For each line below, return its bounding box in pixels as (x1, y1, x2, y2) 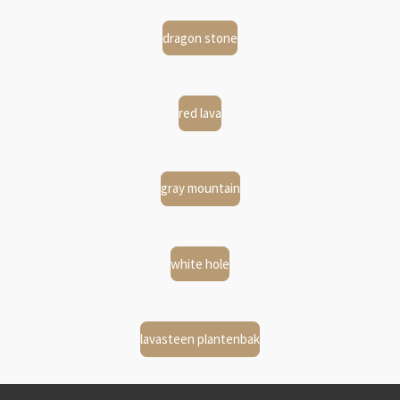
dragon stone (162, 29, 237, 46)
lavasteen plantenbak (140, 330, 260, 348)
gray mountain (160, 179, 240, 197)
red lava (179, 104, 221, 121)
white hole (171, 254, 229, 272)
